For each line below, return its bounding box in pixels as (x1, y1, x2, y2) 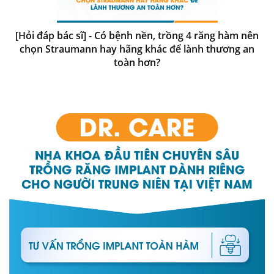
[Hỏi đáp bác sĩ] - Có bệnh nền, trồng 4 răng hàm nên (15, 28, 259, 42)
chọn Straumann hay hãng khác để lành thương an (20, 42, 254, 56)
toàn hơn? (114, 55, 160, 69)
